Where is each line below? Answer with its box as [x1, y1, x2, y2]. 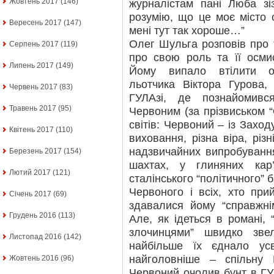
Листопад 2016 [9, 232, 62, 242]
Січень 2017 [9, 190, 51, 199]
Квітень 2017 [9, 125, 54, 135]
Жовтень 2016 [9, 254, 59, 263]
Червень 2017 [9, 83, 57, 92]
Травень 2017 [9, 104, 56, 113]
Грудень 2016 [9, 211, 56, 220]
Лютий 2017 [9, 168, 51, 177]
